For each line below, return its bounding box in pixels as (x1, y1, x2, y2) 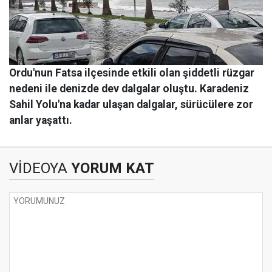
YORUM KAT (67, 160, 154, 177)
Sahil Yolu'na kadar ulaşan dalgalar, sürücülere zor (9, 98, 253, 111)
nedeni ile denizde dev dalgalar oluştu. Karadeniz (9, 83, 249, 95)
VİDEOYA (9, 160, 67, 177)
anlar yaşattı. (9, 114, 72, 127)
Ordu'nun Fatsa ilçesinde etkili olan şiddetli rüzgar (9, 67, 254, 80)
